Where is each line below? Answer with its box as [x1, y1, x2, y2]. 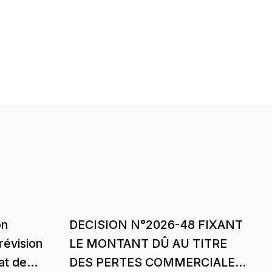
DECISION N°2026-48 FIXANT [69, 217, 243, 232]
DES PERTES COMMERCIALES [69, 254, 243, 270]
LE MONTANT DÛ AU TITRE [69, 236, 228, 251]
